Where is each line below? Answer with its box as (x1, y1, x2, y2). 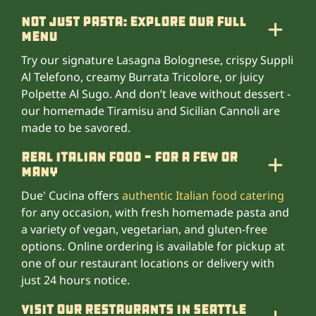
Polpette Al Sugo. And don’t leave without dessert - (21, 85, 291, 102)
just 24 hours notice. (21, 272, 130, 288)
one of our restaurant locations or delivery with (21, 255, 274, 271)
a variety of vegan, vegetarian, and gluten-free (21, 221, 267, 237)
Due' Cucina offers (21, 187, 122, 203)
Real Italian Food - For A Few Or (21, 149, 238, 166)
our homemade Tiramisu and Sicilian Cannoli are (21, 102, 280, 119)
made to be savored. (21, 119, 130, 135)
